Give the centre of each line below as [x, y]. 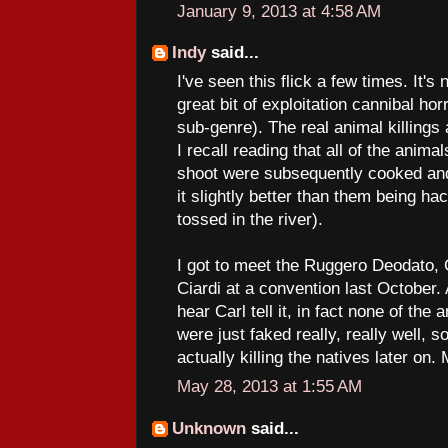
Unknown [209, 428]
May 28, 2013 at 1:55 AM [269, 386]
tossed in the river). [250, 219]
